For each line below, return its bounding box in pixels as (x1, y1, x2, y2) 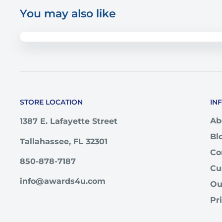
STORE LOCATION (20, 98, 83, 107)
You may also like (20, 7, 116, 21)
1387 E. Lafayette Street (20, 116, 117, 126)
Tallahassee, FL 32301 (20, 136, 108, 146)
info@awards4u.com (20, 176, 106, 186)
